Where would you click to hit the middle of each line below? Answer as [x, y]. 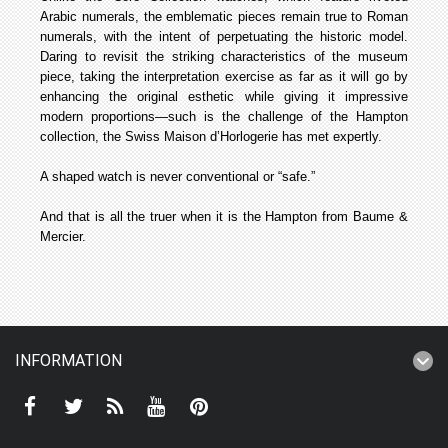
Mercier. [63, 236]
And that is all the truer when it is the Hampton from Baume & [224, 216]
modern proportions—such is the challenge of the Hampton [224, 116]
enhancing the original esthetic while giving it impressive [224, 96]
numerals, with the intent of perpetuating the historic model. [224, 36]
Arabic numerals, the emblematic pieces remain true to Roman [224, 16]
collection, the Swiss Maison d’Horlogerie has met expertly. [211, 136]
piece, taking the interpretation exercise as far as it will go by [224, 76]
